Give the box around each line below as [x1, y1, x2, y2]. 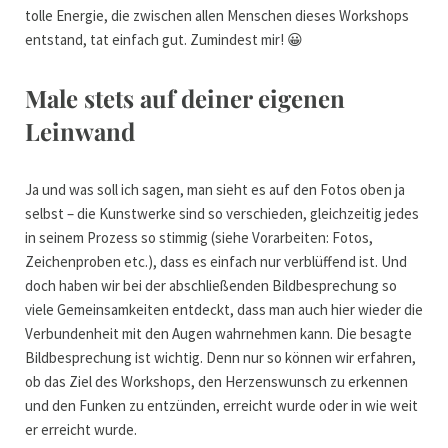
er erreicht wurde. [25, 420, 140, 440]
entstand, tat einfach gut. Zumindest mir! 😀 [25, 30, 303, 50]
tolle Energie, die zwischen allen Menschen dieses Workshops [25, 6, 409, 26]
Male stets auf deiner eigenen [25, 82, 345, 115]
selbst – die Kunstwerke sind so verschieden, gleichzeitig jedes [25, 204, 419, 224]
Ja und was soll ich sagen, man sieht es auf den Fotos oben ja [25, 180, 405, 200]
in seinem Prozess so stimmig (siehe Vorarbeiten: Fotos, [25, 228, 373, 248]
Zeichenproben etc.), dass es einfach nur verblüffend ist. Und [25, 252, 407, 272]
